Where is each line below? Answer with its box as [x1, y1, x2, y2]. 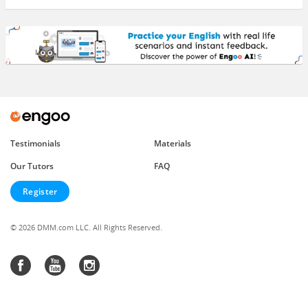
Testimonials [10, 137, 60, 149]
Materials [154, 137, 191, 149]
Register [23, 185, 58, 197]
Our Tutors [10, 159, 54, 172]
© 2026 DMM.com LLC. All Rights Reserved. [10, 222, 162, 233]
